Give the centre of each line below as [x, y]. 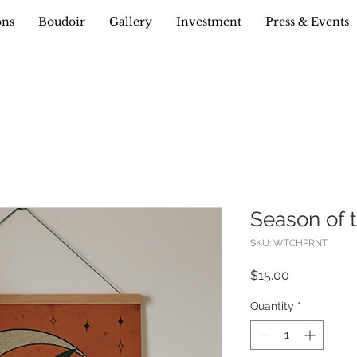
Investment [209, 22]
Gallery [131, 22]
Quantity [272, 306]
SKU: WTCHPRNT [289, 243]
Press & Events [307, 22]
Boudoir [62, 22]
